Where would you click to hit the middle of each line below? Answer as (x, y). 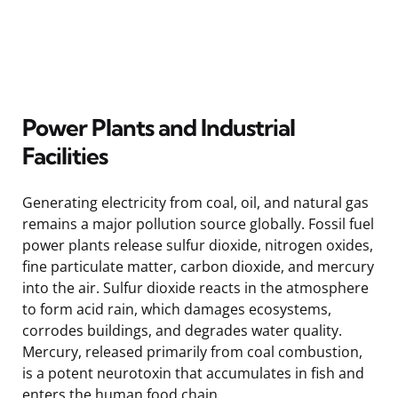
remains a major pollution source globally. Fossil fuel (198, 223)
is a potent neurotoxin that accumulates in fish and (193, 373)
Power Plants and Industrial (159, 127)
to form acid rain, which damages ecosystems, (177, 309)
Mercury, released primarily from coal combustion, (192, 351)
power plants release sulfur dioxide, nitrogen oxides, (198, 245)
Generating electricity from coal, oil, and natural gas (195, 202)
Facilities (65, 155)
